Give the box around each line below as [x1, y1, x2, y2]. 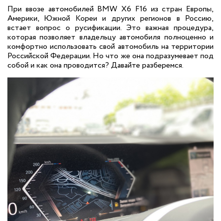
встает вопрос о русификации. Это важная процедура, [7, 22, 214, 34]
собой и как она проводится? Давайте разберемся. [7, 60, 184, 71]
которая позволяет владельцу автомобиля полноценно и [7, 32, 214, 43]
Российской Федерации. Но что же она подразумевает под [7, 50, 214, 62]
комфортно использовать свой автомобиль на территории [7, 41, 214, 52]
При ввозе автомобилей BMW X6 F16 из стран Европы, [7, 3, 214, 15]
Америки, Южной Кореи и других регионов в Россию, [7, 13, 214, 24]
